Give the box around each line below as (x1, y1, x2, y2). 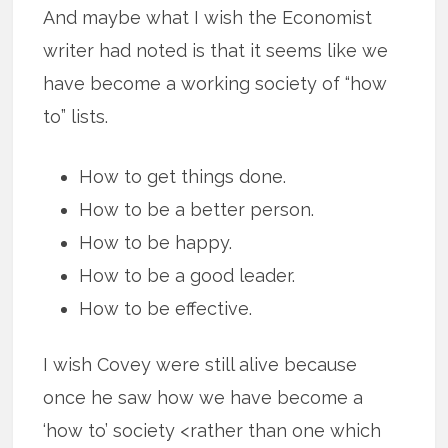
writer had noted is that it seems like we (43, 40, 389, 62)
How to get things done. (79, 166, 287, 188)
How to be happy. (79, 232, 233, 254)
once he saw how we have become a (43, 386, 364, 408)
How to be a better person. (79, 199, 315, 221)
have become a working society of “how (43, 73, 388, 95)
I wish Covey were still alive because (43, 353, 358, 375)
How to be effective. (79, 298, 253, 320)
